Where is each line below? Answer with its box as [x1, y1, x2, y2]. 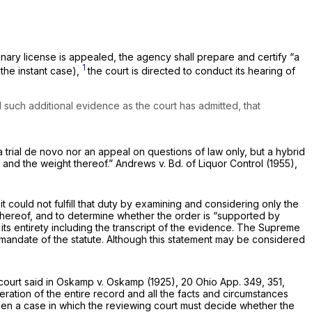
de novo [24, 145, 66, 157]
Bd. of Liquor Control [169, 157, 266, 169]
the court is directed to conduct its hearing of [88, 64, 295, 77]
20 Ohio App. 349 [181, 275, 262, 288]
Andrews [116, 157, 159, 169]
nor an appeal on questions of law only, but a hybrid [66, 145, 305, 157]
